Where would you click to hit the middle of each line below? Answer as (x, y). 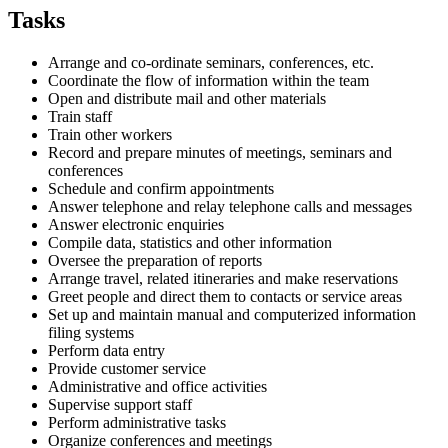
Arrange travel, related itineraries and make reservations (223, 278)
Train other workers (110, 134)
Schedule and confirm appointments (161, 188)
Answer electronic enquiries (136, 224)
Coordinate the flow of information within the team (208, 80)
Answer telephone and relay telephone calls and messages (230, 206)
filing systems (91, 332)
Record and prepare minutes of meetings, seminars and (220, 152)
